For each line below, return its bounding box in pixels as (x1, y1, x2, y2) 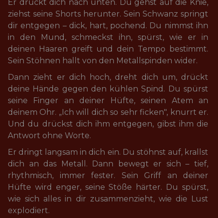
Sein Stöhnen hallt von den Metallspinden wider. (8, 56, 198, 65)
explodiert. (8, 206, 50, 215)
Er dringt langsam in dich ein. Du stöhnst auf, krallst (8, 147, 210, 157)
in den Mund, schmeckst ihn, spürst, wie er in (8, 33, 210, 42)
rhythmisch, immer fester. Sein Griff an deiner (8, 171, 210, 180)
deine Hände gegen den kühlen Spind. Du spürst (8, 84, 210, 93)
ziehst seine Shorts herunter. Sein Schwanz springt (8, 9, 210, 18)
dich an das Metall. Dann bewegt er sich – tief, (8, 159, 210, 168)
